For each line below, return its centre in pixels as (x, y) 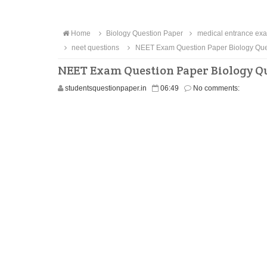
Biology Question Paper (144, 33)
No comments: (216, 88)
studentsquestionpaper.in (106, 88)
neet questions (95, 48)
